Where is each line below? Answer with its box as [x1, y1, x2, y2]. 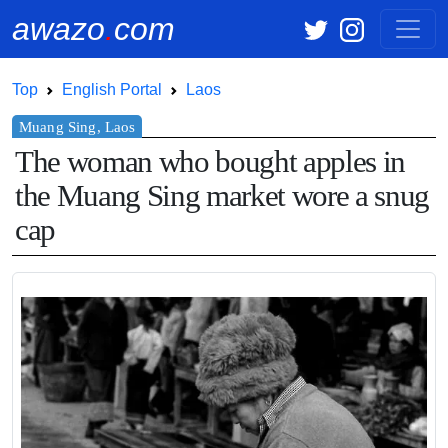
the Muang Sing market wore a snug [15, 179, 430, 214]
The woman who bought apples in [15, 145, 406, 180]
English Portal [62, 81, 162, 98]
